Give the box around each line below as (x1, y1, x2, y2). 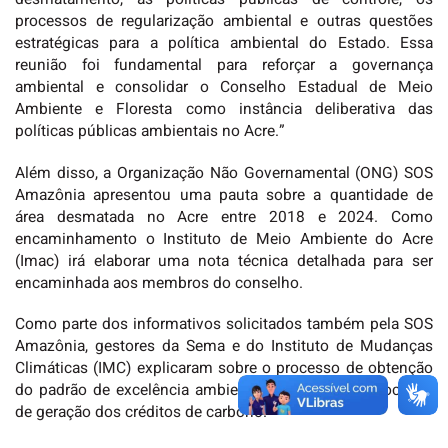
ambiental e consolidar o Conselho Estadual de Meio (15, 76, 433, 100)
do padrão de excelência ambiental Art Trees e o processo (15, 378, 433, 402)
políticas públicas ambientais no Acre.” (15, 120, 285, 144)
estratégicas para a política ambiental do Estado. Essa (15, 32, 433, 56)
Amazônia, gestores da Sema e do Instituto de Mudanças (15, 334, 433, 358)
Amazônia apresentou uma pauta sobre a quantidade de (15, 183, 433, 207)
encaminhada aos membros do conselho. (15, 271, 303, 295)
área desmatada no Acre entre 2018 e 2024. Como (15, 205, 433, 229)
